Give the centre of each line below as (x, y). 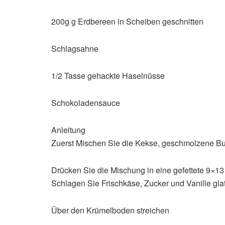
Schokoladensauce (86, 103)
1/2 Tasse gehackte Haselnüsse (108, 76)
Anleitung (68, 130)
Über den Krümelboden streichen (110, 210)
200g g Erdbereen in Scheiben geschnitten (127, 22)
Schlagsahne (75, 49)
